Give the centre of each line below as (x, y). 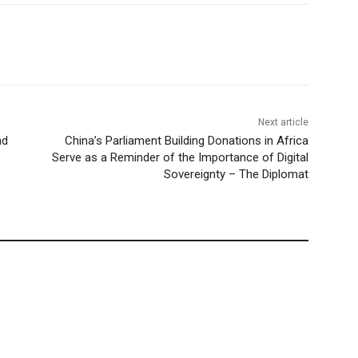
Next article (283, 122)
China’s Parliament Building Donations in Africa (186, 140)
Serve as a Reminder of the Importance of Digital (180, 157)
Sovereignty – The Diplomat (236, 174)
